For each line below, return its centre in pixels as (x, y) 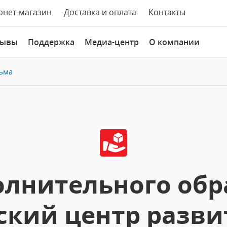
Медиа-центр (112, 42)
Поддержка (51, 42)
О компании (174, 42)
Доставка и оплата (100, 12)
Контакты (167, 12)
